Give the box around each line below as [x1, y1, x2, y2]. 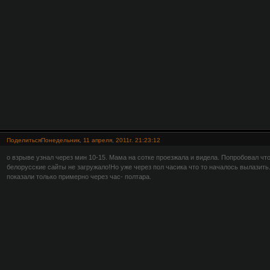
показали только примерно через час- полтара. [6, 173, 151, 181]
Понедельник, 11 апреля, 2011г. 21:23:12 [40, 136, 160, 143]
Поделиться [6, 136, 41, 143]
